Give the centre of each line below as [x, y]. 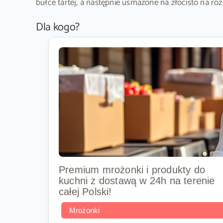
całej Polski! [85, 192]
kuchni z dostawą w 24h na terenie [137, 181]
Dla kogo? [57, 27]
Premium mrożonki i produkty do [132, 170]
